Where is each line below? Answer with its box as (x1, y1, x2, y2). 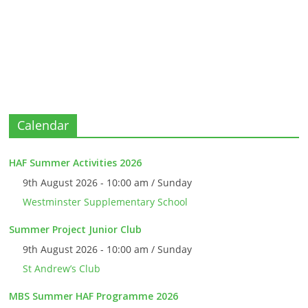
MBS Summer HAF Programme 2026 (9, 289, 179, 303)
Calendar (17, 117, 69, 134)
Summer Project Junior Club (9, 223, 142, 236)
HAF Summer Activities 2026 (9, 156, 142, 170)
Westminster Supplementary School (23, 195, 188, 209)
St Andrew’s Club (23, 262, 101, 276)
